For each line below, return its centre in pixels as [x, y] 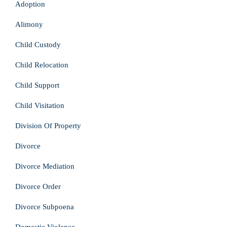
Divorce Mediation [45, 166]
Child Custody [38, 45]
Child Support [37, 85]
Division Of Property [48, 126]
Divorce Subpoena [45, 207]
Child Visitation [40, 105]
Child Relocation [42, 65]
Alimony [29, 24]
